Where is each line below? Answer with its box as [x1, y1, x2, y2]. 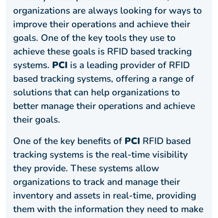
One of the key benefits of [13, 135, 125, 148]
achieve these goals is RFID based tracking [13, 45, 192, 58]
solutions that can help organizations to [13, 86, 180, 99]
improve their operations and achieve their [13, 18, 190, 31]
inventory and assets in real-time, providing [13, 189, 196, 202]
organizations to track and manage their [13, 176, 180, 189]
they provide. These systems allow [13, 162, 159, 175]
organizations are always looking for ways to [13, 4, 202, 18]
